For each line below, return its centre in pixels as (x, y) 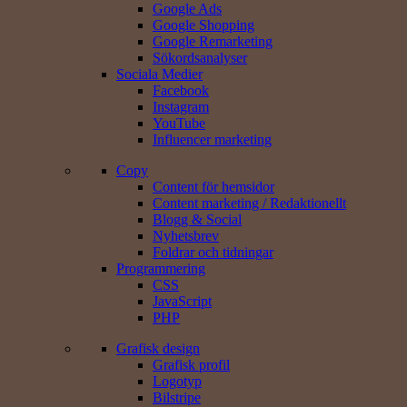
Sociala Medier (159, 74)
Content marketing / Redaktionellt (249, 203)
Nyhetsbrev (186, 236)
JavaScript (182, 302)
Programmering (161, 269)
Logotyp (177, 382)
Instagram (181, 107)
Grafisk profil (191, 365)
